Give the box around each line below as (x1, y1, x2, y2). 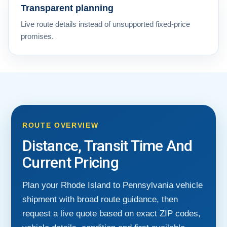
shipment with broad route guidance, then (22, 194, 178, 204)
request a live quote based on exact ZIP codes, (22, 208, 201, 218)
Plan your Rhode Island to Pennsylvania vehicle (22, 180, 203, 190)
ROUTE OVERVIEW (22, 121, 99, 129)
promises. (21, 31, 54, 41)
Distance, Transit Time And (22, 136, 193, 155)
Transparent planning (21, 3, 113, 13)
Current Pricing (22, 153, 119, 171)
